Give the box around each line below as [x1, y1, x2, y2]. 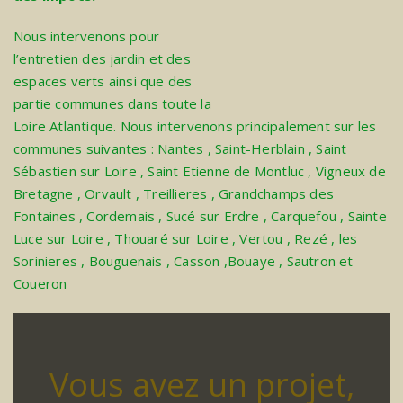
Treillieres [143, 184, 211, 203]
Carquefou [271, 207, 341, 226]
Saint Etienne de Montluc [148, 162, 305, 181]
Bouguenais [88, 252, 166, 271]
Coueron [13, 274, 67, 293]
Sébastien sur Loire [13, 162, 137, 181]
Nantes [157, 139, 204, 158]
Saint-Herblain [215, 139, 305, 158]
